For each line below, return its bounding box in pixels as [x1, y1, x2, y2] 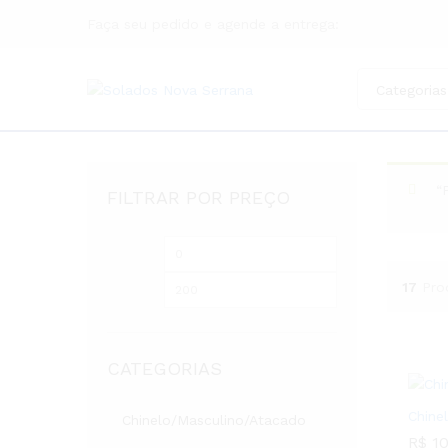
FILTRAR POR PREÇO [107, 187, 290, 208]
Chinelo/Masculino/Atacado [122, 412, 306, 428]
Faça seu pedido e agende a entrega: [87, 16, 339, 32]
